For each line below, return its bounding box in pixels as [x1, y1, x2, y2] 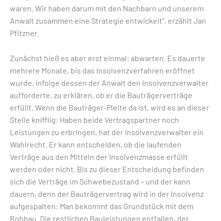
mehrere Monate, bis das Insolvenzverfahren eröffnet [10, 65, 195, 75]
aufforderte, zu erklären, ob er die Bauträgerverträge [10, 90, 192, 100]
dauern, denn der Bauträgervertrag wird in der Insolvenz [10, 188, 204, 198]
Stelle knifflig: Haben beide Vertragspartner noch [10, 114, 179, 124]
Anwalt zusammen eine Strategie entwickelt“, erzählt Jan [10, 16, 206, 26]
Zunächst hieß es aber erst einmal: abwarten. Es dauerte [10, 53, 205, 63]
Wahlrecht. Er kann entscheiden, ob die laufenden [10, 139, 182, 149]
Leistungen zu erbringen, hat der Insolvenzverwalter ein [10, 127, 204, 137]
